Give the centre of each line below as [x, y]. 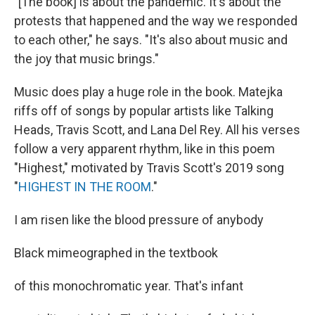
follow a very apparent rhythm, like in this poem [144, 148]
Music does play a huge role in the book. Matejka [148, 91]
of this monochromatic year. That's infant [129, 285]
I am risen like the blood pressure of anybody [139, 219]
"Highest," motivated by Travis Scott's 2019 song [149, 167]
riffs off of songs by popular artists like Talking [144, 110]
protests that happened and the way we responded [156, 20]
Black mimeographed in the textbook [116, 252]
